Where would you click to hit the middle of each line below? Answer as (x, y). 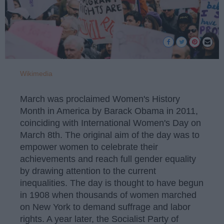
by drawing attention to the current (88, 171)
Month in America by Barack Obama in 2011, (109, 111)
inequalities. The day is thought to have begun (112, 183)
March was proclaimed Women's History (100, 99)
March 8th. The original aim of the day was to (110, 135)
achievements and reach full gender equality (108, 159)
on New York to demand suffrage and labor (105, 207)
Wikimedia (36, 74)
